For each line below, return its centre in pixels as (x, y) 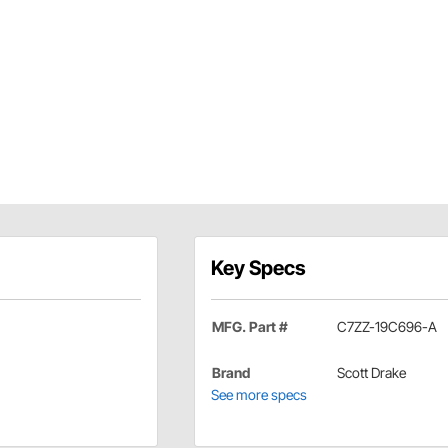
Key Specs (258, 268)
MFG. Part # (249, 327)
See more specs (258, 395)
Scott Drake (371, 373)
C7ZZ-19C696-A (386, 327)
